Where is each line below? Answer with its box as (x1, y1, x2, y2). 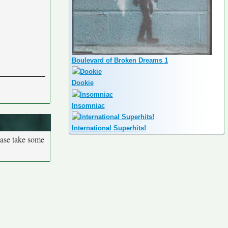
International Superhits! (71, 124, 146, 132)
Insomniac (71, 101, 105, 109)
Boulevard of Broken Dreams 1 (71, 56, 168, 64)
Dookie (71, 79, 94, 87)
